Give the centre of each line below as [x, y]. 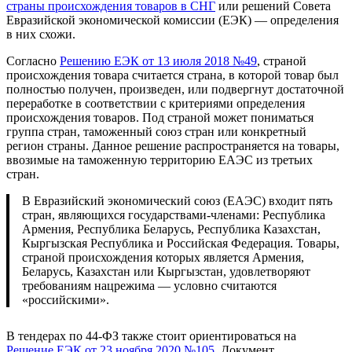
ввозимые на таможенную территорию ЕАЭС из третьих [159, 160]
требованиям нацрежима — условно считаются [149, 286]
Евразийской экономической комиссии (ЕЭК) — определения [172, 20]
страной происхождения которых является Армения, [163, 258]
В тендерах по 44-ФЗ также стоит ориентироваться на [151, 336]
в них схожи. [41, 35]
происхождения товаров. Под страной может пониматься [160, 118]
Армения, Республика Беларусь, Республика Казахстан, [171, 229]
